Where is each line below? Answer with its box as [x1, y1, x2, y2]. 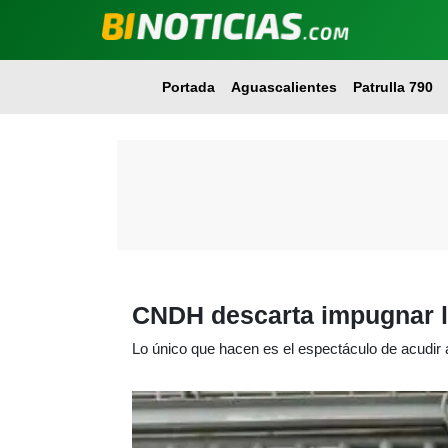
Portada [161, 79, 215, 95]
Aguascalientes [230, 79, 337, 95]
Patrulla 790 [352, 79, 433, 95]
